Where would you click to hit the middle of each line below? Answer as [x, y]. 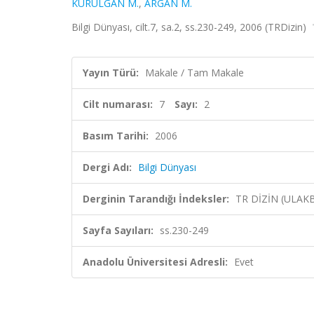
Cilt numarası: [118, 104]
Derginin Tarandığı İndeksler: [156, 199]
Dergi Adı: [107, 167]
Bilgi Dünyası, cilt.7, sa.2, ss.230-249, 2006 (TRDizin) [190, 27]
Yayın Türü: [111, 73]
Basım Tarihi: [116, 136]
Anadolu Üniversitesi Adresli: [155, 262]
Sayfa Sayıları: [118, 230]
